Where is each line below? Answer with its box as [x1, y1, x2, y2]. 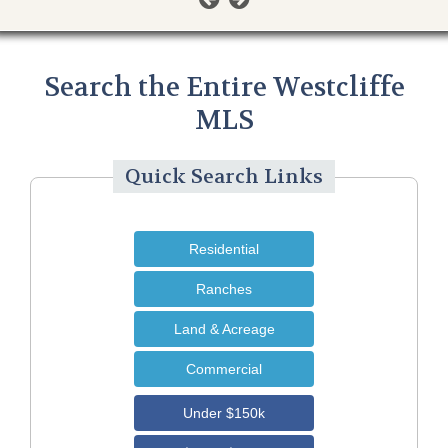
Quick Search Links [125, 164, 323, 190]
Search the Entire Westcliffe [43, 71, 405, 105]
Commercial [186, 361, 262, 378]
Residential [189, 241, 259, 258]
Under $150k [183, 405, 265, 422]
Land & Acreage [173, 321, 275, 338]
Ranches [196, 281, 252, 298]
